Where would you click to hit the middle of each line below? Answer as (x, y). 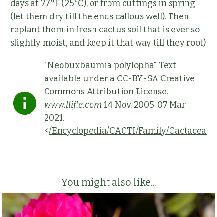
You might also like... (108, 182)
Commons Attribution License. (106, 92)
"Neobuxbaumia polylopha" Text (110, 66)
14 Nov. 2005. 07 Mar (144, 105)
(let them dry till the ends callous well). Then (100, 17)
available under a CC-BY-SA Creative (119, 79)
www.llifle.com (73, 105)
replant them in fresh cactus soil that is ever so (105, 30)
